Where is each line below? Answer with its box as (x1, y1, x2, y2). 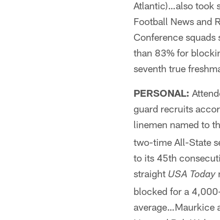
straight (134, 167, 168, 179)
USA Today (168, 170, 216, 180)
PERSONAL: (134, 87, 190, 99)
